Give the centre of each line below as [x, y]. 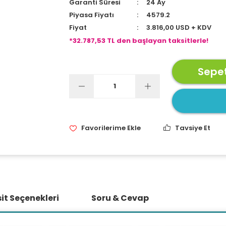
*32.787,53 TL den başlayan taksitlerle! [139, 41]
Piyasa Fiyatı [92, 15]
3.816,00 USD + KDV [179, 27]
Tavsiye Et [193, 128]
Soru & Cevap [120, 198]
